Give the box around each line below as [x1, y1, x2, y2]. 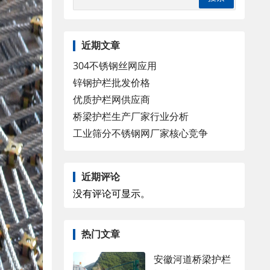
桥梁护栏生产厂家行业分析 [73, 109, 189, 123]
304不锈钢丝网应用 [73, 58, 157, 72]
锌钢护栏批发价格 [73, 75, 150, 89]
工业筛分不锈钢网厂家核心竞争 [73, 126, 208, 140]
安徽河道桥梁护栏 [154, 252, 231, 266]
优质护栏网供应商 [73, 92, 150, 106]
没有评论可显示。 [73, 187, 150, 201]
